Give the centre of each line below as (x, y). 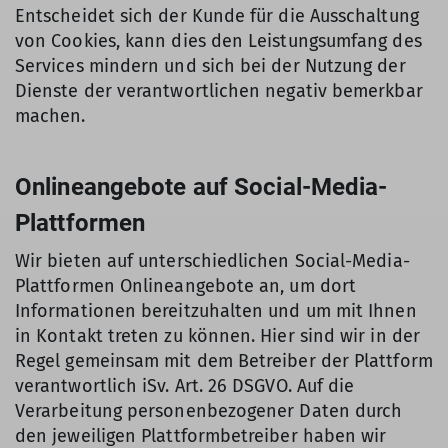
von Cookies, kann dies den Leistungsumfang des (218, 41)
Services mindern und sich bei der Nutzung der (210, 66)
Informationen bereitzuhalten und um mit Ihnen (216, 311)
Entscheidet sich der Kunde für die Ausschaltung (217, 16)
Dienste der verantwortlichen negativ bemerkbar (219, 91)
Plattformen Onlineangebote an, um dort (186, 286)
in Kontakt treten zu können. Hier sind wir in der (217, 336)
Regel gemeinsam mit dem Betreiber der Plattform (224, 361)
